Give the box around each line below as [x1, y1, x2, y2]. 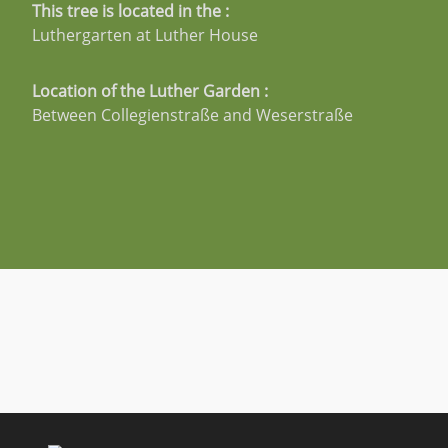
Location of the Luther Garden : [32, 79, 268, 102]
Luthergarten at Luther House [32, 24, 258, 47]
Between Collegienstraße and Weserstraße [32, 103, 353, 126]
